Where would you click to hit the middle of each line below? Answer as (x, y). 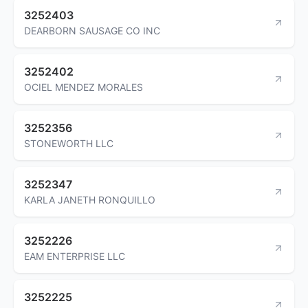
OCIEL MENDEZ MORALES (84, 87)
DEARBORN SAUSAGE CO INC (92, 30)
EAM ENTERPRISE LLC (75, 256)
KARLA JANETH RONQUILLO (90, 199)
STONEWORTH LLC (69, 143)
